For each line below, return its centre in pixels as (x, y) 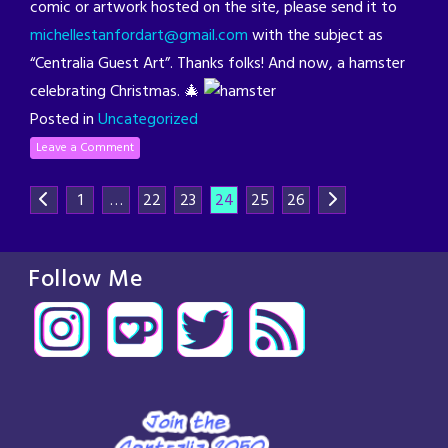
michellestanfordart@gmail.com (139, 35)
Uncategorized (148, 120)
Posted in (64, 120)
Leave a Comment (85, 147)
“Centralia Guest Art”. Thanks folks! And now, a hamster (217, 63)
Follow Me (86, 280)
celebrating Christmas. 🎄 (117, 92)
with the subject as (315, 35)
